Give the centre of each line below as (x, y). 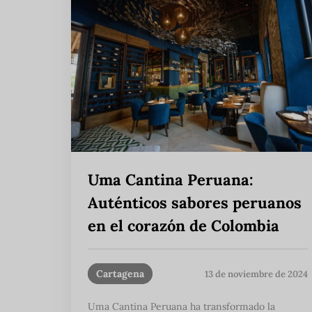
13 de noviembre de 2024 (256, 274)
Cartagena (120, 274)
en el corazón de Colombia (184, 226)
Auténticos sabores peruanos (195, 203)
